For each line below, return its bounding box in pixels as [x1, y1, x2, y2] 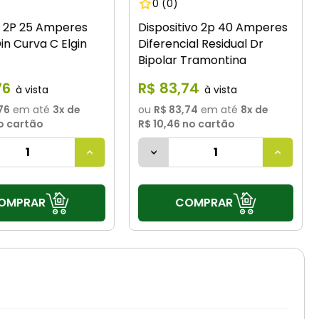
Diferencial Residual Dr [138, 36, 264, 53]
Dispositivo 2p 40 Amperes [138, 19, 288, 36]
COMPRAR [174, 194, 233, 211]
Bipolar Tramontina [138, 52, 247, 69]
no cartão [180, 116, 236, 131]
